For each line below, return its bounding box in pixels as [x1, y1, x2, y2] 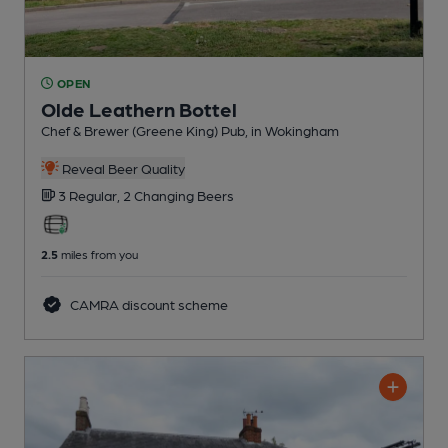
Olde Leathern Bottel [41, 96, 237, 121]
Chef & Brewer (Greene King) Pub [41, 121, 245, 138]
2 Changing [123, 186, 197, 203]
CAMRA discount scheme [66, 295, 228, 312]
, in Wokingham [245, 121, 339, 138]
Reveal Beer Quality [58, 159, 185, 176]
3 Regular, [58, 186, 123, 203]
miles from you [58, 246, 138, 261]
